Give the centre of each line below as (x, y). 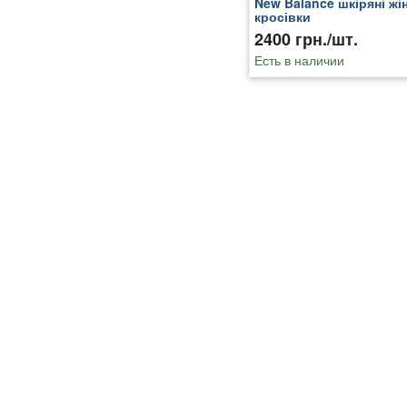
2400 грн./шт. (306, 40)
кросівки (282, 17)
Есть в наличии (299, 60)
